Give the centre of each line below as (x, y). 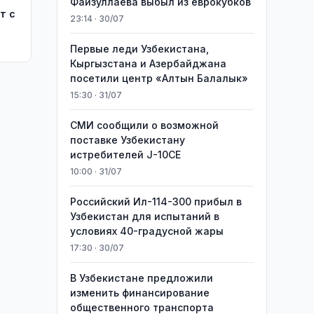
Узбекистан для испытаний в (144, 216)
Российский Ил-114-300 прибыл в (156, 202)
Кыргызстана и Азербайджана (148, 63)
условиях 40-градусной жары (146, 231)
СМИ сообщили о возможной (144, 125)
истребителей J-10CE (125, 155)
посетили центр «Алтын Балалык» (159, 78)
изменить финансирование (139, 293)
